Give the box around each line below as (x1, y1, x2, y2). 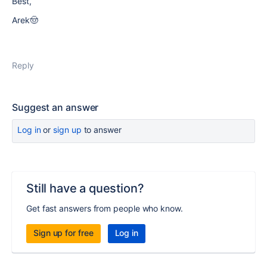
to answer (81, 125, 122, 135)
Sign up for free (33, 228, 94, 238)
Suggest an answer (12, 101, 99, 113)
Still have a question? (26, 181, 144, 195)
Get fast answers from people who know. (26, 203, 183, 213)
